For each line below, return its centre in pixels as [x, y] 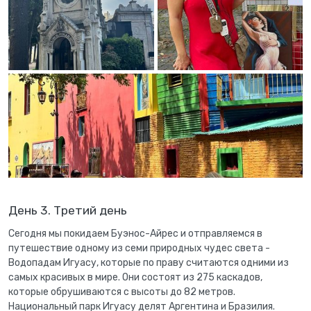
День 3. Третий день [68, 210]
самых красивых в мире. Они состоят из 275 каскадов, [135, 277]
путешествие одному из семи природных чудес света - [139, 248]
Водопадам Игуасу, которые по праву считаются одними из [149, 263]
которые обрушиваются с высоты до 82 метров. [122, 292]
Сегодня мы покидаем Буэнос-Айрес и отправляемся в [135, 234]
